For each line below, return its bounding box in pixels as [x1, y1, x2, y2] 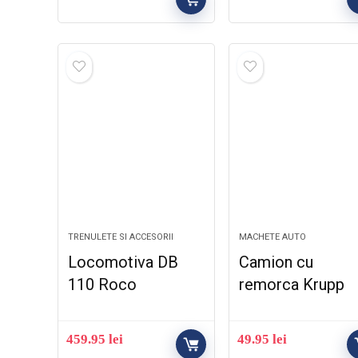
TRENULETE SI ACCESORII [68, 232, 174, 242]
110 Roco [68, 275, 137, 294]
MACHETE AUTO [239, 232, 307, 242]
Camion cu [239, 253, 314, 272]
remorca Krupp [239, 275, 345, 294]
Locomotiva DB [68, 253, 179, 272]
